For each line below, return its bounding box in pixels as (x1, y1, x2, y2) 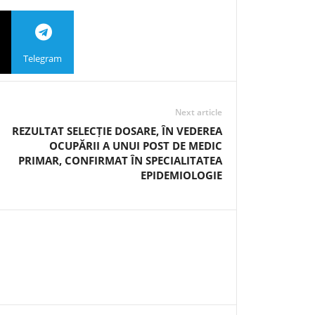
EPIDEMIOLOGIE (141, 168, 222, 182)
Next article (175, 106, 222, 118)
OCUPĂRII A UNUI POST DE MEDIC (49, 139, 222, 153)
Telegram (23, 51, 62, 65)
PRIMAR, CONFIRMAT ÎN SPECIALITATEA (18, 153, 222, 167)
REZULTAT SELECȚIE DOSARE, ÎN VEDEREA (12, 124, 222, 138)
